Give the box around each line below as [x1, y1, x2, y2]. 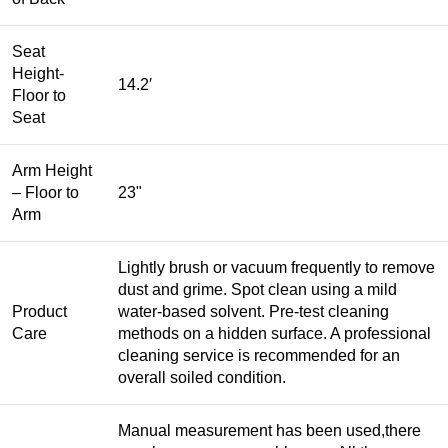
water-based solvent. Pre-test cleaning [118, 303, 389, 321]
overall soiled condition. [118, 369, 286, 387]
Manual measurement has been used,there [118, 422, 421, 440]
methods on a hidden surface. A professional [118, 325, 431, 343]
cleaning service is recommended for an [118, 347, 400, 365]
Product [12, 303, 67, 321]
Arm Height [12, 162, 92, 180]
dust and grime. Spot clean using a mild [118, 281, 397, 299]
